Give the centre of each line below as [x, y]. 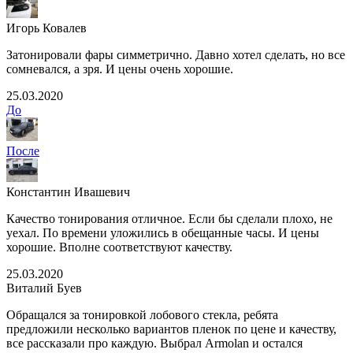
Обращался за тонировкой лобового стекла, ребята [142, 314]
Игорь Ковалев [46, 28]
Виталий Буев [44, 288]
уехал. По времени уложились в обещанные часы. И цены [163, 232]
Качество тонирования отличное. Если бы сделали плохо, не [169, 218]
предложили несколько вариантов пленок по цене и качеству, [171, 329]
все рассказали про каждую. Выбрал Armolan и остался [154, 343]
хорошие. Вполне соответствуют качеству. [119, 247]
